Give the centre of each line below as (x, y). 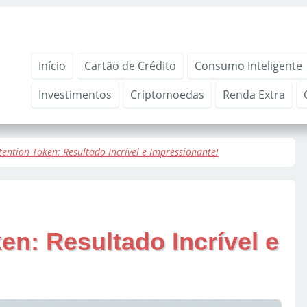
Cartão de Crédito (130, 66)
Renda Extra (254, 95)
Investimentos (75, 95)
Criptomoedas (167, 95)
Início (52, 66)
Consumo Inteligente (248, 66)
